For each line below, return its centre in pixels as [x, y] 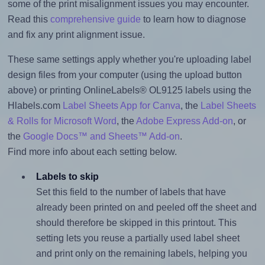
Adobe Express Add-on [184, 121]
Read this [29, 20]
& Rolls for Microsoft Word [62, 121]
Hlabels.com [35, 106]
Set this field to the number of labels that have [131, 192]
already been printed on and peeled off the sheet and [146, 208]
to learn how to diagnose [193, 20]
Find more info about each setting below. [92, 152]
